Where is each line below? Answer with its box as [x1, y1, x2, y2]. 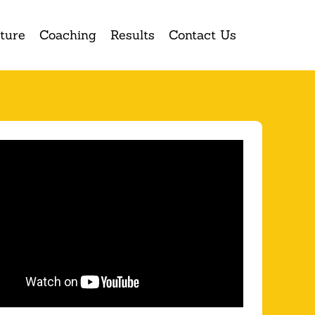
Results [110, 27, 155, 43]
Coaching [39, 27, 97, 43]
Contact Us [169, 27, 237, 43]
